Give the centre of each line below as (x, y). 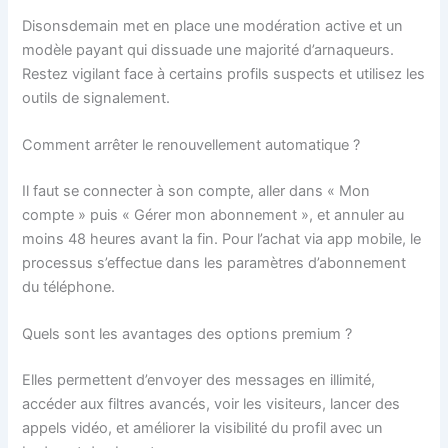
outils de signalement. (96, 97)
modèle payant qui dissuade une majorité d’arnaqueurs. (208, 49)
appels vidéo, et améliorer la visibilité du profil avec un (203, 428)
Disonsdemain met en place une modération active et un (213, 25)
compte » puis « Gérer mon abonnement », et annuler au (213, 214)
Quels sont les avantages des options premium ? (187, 334)
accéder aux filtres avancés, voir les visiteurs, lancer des (211, 404)
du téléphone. (69, 286)
